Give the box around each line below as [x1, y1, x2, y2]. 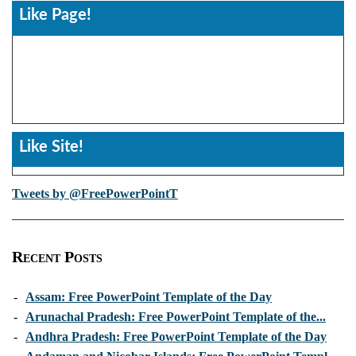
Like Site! [19, 138, 83, 155]
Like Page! [19, 7, 91, 24]
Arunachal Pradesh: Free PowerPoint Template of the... [25, 310, 326, 324]
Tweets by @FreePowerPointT [12, 187, 178, 201]
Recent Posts [12, 248, 103, 266]
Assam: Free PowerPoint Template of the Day [25, 290, 272, 304]
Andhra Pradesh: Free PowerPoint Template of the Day [25, 330, 327, 344]
